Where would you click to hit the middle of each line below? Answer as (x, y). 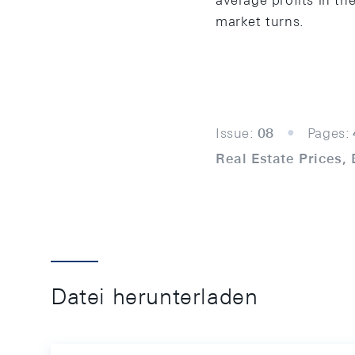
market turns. (260, 21)
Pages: (328, 133)
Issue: (235, 133)
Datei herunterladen (155, 296)
